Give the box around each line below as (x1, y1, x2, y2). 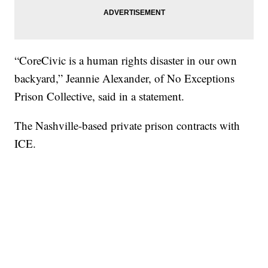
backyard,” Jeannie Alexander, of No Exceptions (14, 71, 235, 86)
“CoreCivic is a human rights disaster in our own (14, 53, 237, 68)
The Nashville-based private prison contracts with (14, 118, 240, 133)
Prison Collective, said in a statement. (14, 89, 188, 104)
